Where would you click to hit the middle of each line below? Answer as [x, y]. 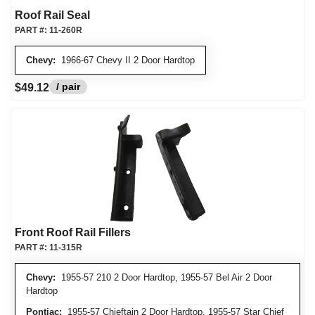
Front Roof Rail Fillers [73, 232]
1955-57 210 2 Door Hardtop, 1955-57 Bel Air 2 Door [164, 277]
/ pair [68, 86]
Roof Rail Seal [52, 15]
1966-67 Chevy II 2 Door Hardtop [125, 60]
